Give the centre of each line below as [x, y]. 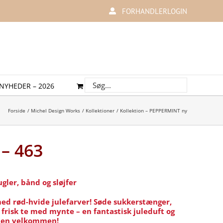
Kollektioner [100, 110]
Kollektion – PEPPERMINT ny [154, 110]
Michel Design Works [56, 110]
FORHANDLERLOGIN [155, 11]
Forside [17, 110]
